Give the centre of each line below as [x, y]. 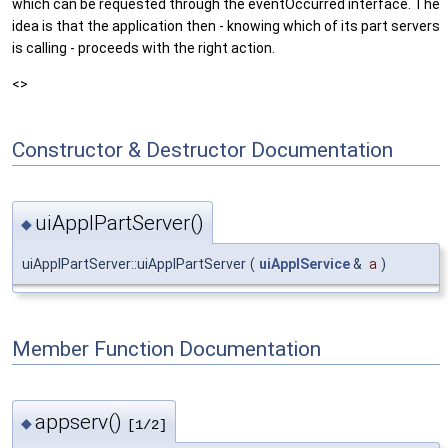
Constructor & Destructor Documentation [202, 150]
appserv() [81, 421]
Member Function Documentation [166, 348]
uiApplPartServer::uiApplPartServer [134, 264]
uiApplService [304, 264]
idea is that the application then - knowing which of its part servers [226, 25]
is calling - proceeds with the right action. [143, 47]
